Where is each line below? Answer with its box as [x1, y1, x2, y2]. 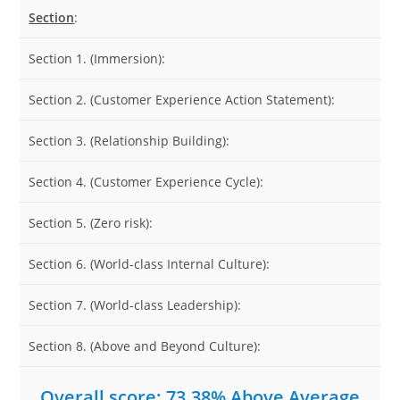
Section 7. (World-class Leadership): [29, 296, 242, 313]
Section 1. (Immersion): [29, 50, 166, 67]
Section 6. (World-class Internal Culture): [29, 255, 271, 272]
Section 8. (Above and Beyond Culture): [29, 337, 262, 354]
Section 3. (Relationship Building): [29, 132, 230, 149]
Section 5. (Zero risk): [29, 214, 154, 231]
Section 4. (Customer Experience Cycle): [29, 173, 264, 190]
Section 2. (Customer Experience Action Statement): [29, 91, 336, 108]
